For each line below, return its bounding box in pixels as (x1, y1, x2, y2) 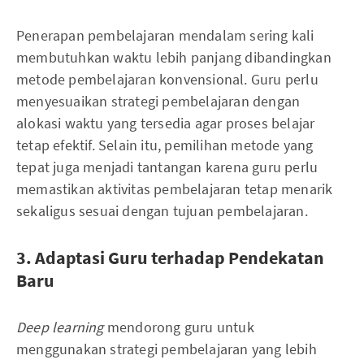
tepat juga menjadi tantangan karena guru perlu (16, 157, 318, 176)
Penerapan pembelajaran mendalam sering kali (16, 25, 314, 45)
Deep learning (16, 317, 104, 336)
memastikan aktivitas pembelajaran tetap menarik (16, 179, 333, 198)
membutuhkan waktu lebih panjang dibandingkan (16, 47, 331, 67)
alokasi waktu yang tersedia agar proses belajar (16, 113, 315, 132)
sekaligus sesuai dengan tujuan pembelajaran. (16, 201, 308, 220)
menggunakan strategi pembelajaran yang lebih (16, 339, 317, 358)
